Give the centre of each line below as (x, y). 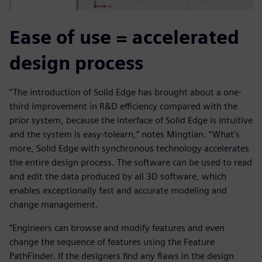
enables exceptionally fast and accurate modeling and (118, 191)
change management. (54, 205)
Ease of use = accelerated (124, 37)
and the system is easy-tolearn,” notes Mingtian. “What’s (125, 135)
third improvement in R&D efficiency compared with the (123, 106)
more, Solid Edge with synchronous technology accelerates (129, 149)
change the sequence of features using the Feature (112, 242)
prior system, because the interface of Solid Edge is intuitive (131, 120)
